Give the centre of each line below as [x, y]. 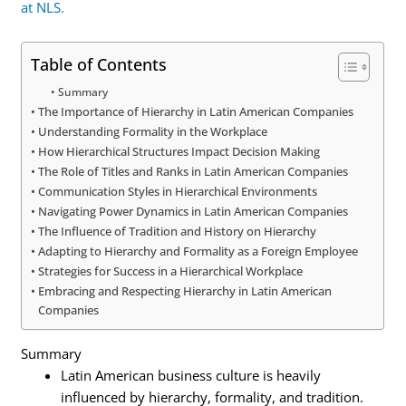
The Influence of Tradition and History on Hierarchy [178, 231]
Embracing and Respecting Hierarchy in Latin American [185, 290]
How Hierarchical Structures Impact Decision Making [179, 151]
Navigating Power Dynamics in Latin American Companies [193, 211]
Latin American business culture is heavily [191, 376]
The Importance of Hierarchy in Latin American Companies [196, 111]
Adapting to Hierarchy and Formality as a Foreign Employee [198, 251]
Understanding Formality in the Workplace [153, 131]
